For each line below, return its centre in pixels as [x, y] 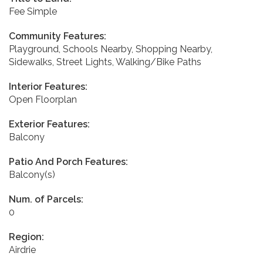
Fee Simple [33, 11]
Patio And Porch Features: [68, 161]
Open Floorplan [43, 99]
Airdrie [22, 249]
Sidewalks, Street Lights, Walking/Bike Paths [105, 62]
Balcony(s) [32, 174]
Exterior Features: [49, 124]
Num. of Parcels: [46, 199]
